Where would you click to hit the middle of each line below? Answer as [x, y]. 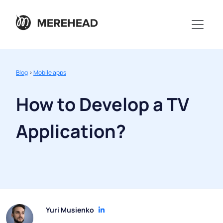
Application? [71, 131]
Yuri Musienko [70, 210]
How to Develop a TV [103, 105]
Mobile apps [50, 73]
